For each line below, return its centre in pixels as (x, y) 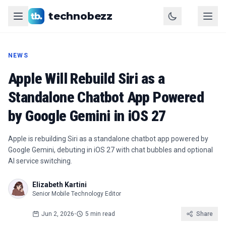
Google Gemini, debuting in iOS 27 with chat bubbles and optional (110, 150)
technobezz (80, 16)
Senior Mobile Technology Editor (77, 194)
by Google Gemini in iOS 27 (87, 116)
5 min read (100, 214)
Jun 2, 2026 (58, 214)
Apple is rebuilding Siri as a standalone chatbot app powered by (108, 139)
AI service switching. (40, 161)
